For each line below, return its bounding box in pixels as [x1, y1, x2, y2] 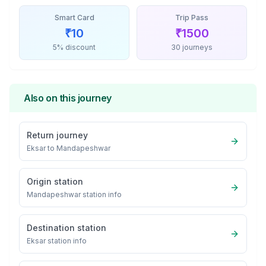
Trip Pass [175, 13, 208, 22]
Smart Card [54, 13, 94, 22]
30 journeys [171, 43, 213, 52]
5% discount [53, 43, 96, 52]
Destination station [27, 223, 106, 233]
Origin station [27, 176, 83, 186]
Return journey [27, 130, 88, 140]
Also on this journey [24, 92, 112, 104]
